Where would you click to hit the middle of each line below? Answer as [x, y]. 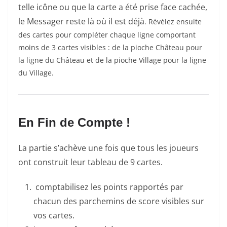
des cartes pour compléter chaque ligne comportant [107, 34]
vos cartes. [54, 215]
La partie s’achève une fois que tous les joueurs [108, 148]
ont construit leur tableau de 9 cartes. [90, 162]
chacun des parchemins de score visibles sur [119, 201]
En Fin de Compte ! [74, 122]
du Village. [36, 72]
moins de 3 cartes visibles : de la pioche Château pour [110, 47]
